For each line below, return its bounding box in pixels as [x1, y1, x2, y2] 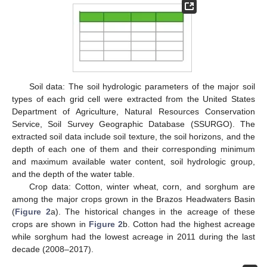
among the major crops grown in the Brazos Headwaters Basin [12, 194, 255, 204]
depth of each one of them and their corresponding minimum [12, 144, 255, 154]
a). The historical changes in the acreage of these [50, 207, 256, 217]
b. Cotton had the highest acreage [123, 219, 256, 229]
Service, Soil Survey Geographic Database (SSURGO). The [12, 119, 255, 129]
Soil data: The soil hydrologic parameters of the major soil [29, 82, 255, 92]
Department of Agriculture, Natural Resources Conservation [12, 107, 255, 117]
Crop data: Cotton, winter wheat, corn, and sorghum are [29, 182, 255, 192]
